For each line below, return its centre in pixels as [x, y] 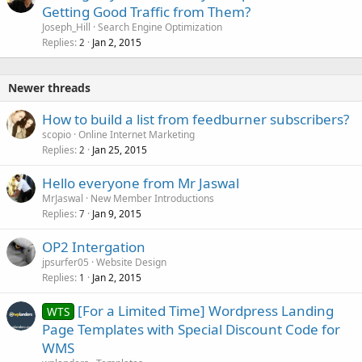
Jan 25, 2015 [120, 149]
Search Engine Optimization [160, 27]
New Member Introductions [152, 198]
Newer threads [49, 87]
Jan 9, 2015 [117, 213]
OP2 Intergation [94, 246]
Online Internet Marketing [137, 134]
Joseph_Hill [66, 27]
